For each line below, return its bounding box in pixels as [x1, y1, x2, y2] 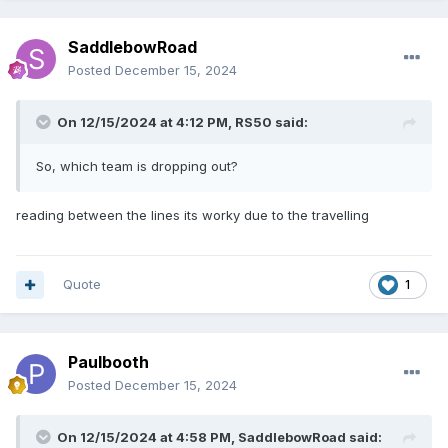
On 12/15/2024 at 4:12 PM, [57, 114, 235, 131]
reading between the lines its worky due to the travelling [16, 207, 373, 224]
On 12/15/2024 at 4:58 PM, [57, 429, 238, 446]
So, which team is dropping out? [36, 158, 238, 175]
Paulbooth [68, 352, 149, 373]
